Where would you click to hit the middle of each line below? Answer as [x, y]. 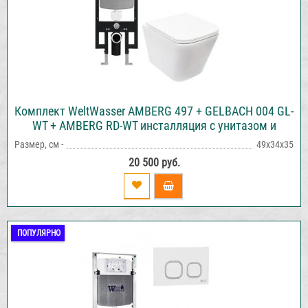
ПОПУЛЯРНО [39, 233]
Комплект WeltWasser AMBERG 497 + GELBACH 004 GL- [154, 111]
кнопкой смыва [154, 140]
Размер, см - [39, 144]
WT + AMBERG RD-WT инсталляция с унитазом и [154, 125]
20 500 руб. [154, 162]
